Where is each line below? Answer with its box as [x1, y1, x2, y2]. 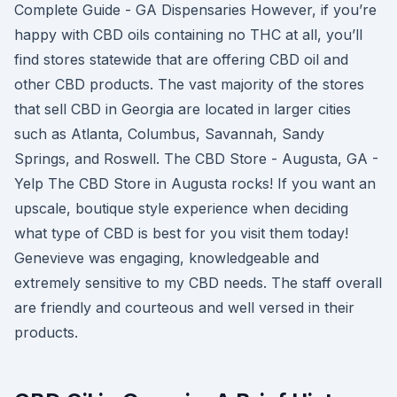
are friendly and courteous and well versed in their [14, 299, 354, 316]
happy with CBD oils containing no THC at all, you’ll [14, 26, 362, 43]
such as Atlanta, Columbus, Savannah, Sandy [14, 125, 324, 143]
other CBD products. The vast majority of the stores [14, 75, 364, 93]
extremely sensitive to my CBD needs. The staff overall [14, 274, 382, 292]
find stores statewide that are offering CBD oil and [14, 51, 348, 68]
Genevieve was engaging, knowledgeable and [14, 249, 319, 267]
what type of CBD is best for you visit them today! [14, 224, 348, 242]
